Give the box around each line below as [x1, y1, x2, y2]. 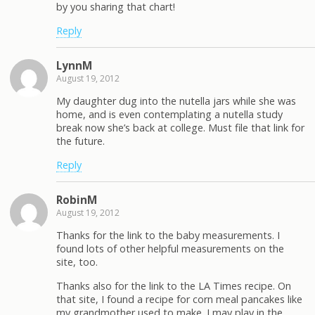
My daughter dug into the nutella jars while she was [56, 94, 296, 108]
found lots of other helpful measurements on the [56, 242, 284, 256]
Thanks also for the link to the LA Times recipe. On [56, 278, 291, 292]
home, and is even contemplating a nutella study [56, 108, 283, 122]
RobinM [56, 193, 97, 207]
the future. [56, 134, 105, 148]
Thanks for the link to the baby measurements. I [56, 229, 280, 243]
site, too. [56, 255, 98, 269]
